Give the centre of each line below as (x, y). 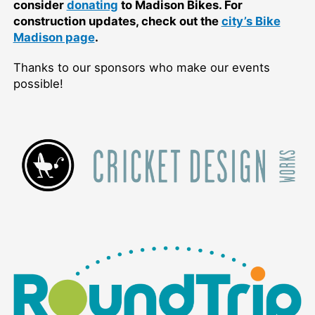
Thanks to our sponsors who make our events (141, 68)
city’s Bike (251, 21)
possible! (38, 84)
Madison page (54, 37)
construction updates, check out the (117, 21)
